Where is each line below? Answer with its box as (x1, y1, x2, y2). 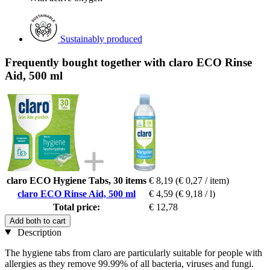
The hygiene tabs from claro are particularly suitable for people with (5, 247, 262, 258)
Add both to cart (10, 216, 66, 225)
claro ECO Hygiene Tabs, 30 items (7, 175, 146, 186)
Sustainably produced (60, 34, 142, 45)
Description (14, 227, 61, 237)
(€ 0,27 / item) (175, 175, 229, 186)
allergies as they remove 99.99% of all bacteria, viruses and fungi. (5, 258, 254, 269)
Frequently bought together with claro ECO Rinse (5, 55, 252, 69)
